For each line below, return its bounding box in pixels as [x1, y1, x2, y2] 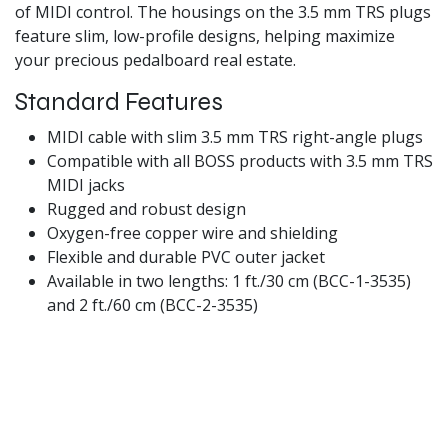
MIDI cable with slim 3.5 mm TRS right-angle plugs [47, 126, 423, 148]
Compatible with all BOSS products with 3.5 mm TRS [47, 150, 433, 172]
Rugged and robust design [47, 198, 246, 220]
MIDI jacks [47, 174, 125, 196]
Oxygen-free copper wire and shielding [47, 222, 338, 244]
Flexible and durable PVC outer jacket [47, 246, 325, 268]
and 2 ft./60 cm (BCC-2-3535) [47, 294, 258, 316]
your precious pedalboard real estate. [15, 49, 296, 71]
